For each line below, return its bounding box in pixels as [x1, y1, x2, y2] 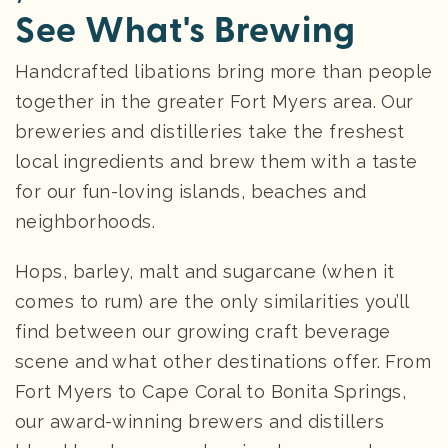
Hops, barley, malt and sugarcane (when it [15, 260, 395, 282]
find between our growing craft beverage [15, 320, 391, 342]
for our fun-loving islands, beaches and [15, 180, 367, 202]
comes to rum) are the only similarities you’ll [15, 290, 409, 312]
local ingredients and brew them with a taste [15, 150, 418, 172]
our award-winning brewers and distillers [15, 410, 385, 432]
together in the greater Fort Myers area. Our [15, 90, 414, 112]
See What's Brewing [15, 7, 356, 53]
